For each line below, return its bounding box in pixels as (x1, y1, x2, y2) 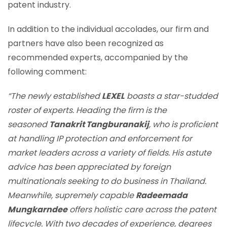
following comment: (8, 65, 87, 78)
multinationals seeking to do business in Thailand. (8, 175, 206, 187)
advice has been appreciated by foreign (8, 161, 171, 173)
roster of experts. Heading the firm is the (8, 104, 167, 116)
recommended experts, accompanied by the (8, 51, 188, 63)
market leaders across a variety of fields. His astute (8, 146, 211, 159)
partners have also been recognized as (8, 37, 164, 49)
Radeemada (136, 189, 187, 201)
